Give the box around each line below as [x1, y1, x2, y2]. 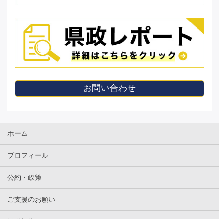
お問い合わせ [83, 83, 136, 93]
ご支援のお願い [7, 196, 55, 204]
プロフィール [7, 152, 48, 160]
